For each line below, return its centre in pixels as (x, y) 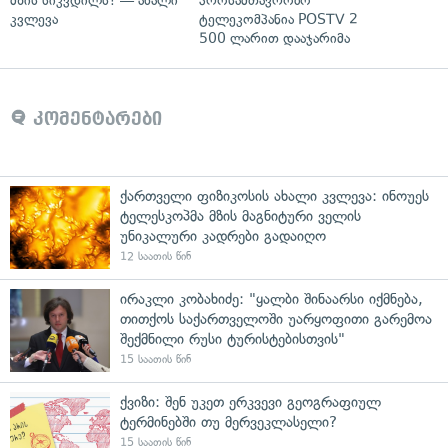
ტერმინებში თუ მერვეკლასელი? (228, 422)
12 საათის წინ (155, 256)
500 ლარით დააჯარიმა (274, 38)
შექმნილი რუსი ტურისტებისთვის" (232, 339)
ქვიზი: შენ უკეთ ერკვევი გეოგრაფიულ (250, 402)
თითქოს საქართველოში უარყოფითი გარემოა (276, 319)
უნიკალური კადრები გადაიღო (223, 236)
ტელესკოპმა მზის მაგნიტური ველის (240, 216)
